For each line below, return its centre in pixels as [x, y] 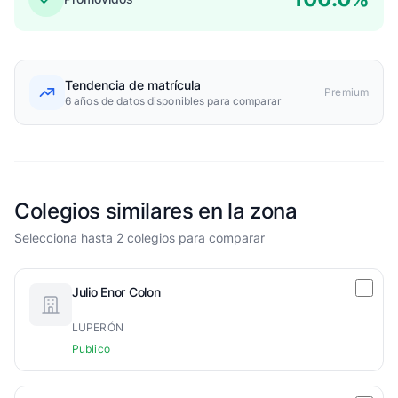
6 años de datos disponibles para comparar [173, 101]
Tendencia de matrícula [133, 85]
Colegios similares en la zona [156, 211]
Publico [91, 349]
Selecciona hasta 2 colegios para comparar [139, 238]
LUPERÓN [98, 327]
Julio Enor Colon [116, 292]
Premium [346, 92]
